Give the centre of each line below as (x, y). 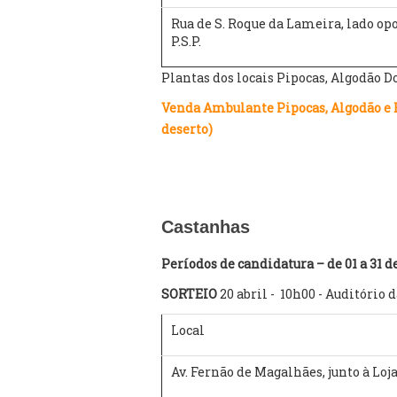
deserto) (187, 129)
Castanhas (206, 227)
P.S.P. (186, 41)
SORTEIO (191, 294)
